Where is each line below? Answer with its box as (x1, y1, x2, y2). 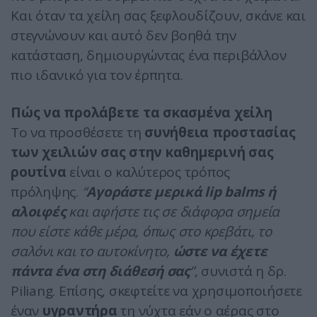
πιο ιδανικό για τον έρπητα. (11, 65, 183, 84)
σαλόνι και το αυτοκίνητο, (11, 241, 173, 260)
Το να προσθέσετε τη (11, 122, 144, 142)
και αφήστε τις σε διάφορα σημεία (65, 202, 279, 221)
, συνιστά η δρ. (194, 261, 287, 280)
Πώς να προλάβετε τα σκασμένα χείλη (11, 103, 272, 122)
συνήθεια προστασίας (144, 122, 296, 142)
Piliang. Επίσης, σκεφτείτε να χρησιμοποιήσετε (11, 281, 302, 300)
